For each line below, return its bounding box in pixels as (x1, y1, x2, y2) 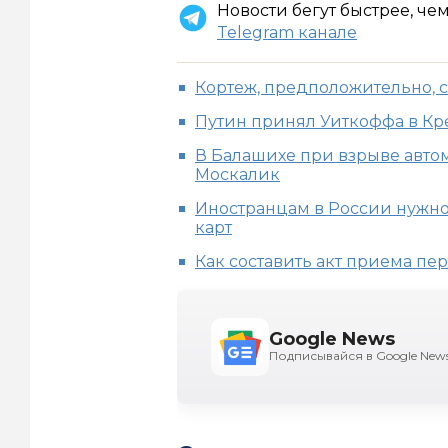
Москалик (195, 165, 280, 185)
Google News (269, 328, 395, 351)
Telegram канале (217, 23, 357, 43)
